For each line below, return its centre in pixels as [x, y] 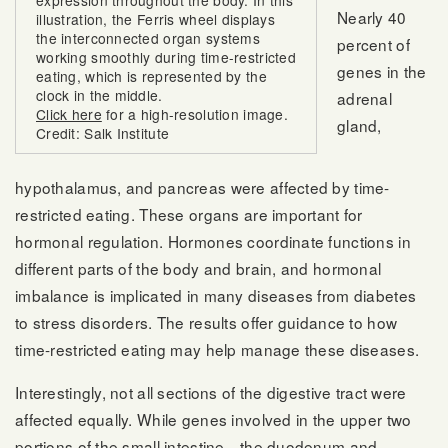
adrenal [364, 97]
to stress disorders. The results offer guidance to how [206, 322]
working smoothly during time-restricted [166, 57]
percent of [373, 43]
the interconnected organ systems [148, 38]
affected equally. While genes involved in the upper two [213, 418]
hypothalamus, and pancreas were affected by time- [202, 187]
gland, [359, 124]
